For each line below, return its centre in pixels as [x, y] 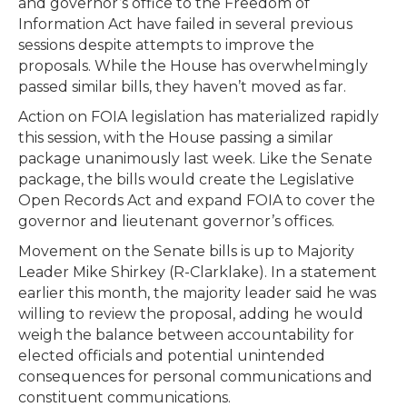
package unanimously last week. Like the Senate [195, 159]
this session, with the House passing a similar [176, 138]
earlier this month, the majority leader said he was [197, 293]
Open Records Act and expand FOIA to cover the [197, 200]
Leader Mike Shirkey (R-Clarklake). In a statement [198, 272]
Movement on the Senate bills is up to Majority [186, 251]
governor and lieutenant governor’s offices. [176, 221]
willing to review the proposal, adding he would [191, 314]
